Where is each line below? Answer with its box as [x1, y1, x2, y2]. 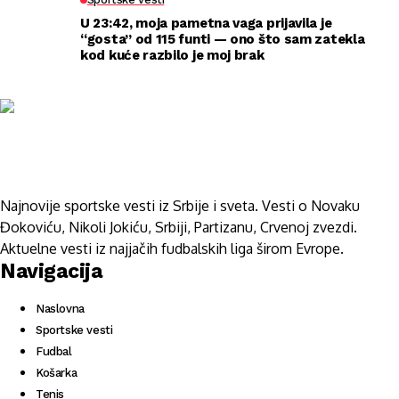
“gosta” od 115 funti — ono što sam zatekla [80, 31, 365, 47]
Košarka [36, 366, 77, 379]
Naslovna [36, 302, 85, 315]
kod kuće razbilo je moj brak [80, 47, 265, 63]
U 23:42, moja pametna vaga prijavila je [80, 15, 332, 31]
